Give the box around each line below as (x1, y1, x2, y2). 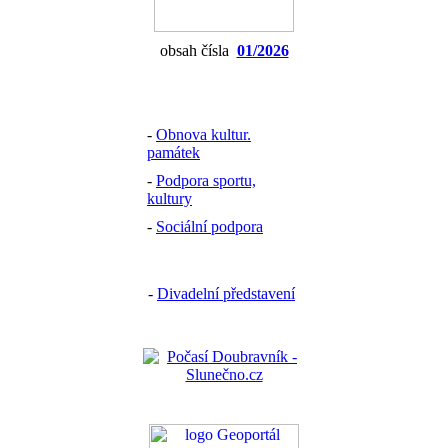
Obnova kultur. (156, 126, 251, 144)
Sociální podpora (156, 218, 263, 236)
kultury (147, 190, 192, 208)
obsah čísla (159, 42, 237, 60)
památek (147, 144, 200, 162)
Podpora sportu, (156, 172, 256, 190)
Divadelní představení (157, 285, 295, 303)
